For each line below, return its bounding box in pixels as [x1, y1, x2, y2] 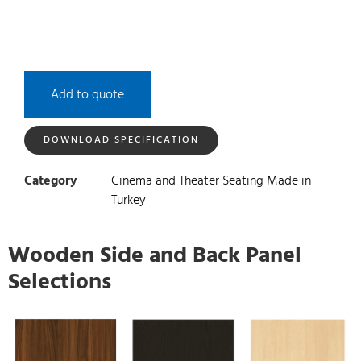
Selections [8, 263, 111, 300]
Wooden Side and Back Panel [8, 236, 301, 273]
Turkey [111, 189, 146, 210]
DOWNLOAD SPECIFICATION [44, 131, 199, 147]
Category [24, 169, 77, 191]
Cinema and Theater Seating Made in [111, 169, 311, 191]
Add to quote [51, 83, 124, 105]
